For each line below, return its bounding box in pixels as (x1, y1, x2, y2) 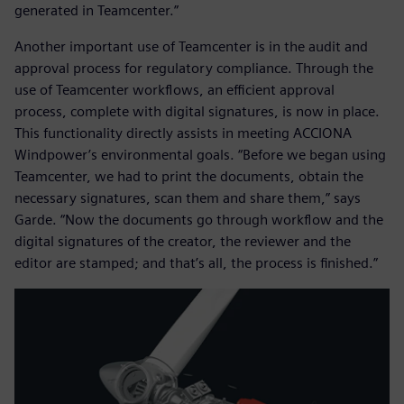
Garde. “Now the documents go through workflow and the (14, 211, 383, 229)
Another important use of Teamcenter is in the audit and (14, 38, 368, 56)
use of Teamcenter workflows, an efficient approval (14, 81, 335, 99)
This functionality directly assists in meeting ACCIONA (14, 124, 352, 142)
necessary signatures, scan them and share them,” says (14, 189, 361, 207)
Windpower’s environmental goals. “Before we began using (14, 146, 386, 164)
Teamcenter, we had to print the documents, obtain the (14, 168, 363, 186)
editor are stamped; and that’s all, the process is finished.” (14, 254, 378, 272)
